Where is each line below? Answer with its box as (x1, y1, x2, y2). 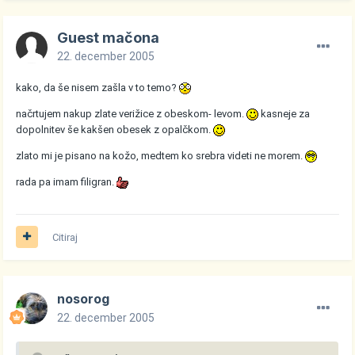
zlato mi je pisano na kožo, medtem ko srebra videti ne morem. (16, 149, 306, 162)
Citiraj (52, 231, 78, 243)
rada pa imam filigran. (16, 175, 117, 188)
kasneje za (258, 107, 311, 120)
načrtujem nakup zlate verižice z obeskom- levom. (16, 107, 247, 120)
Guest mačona (57, 29, 160, 46)
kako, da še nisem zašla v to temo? (16, 81, 180, 94)
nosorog (57, 290, 110, 307)
